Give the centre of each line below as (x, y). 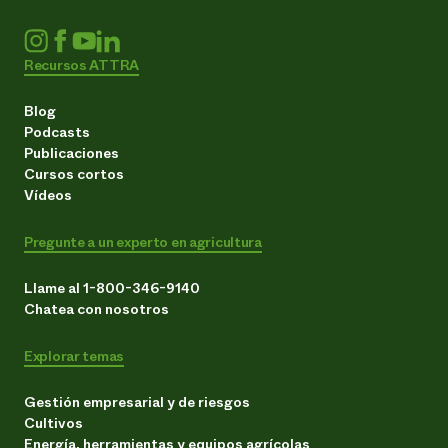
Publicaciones (71, 152)
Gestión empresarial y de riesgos (137, 401)
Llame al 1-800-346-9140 (112, 287)
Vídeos (48, 194)
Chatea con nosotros (96, 308)
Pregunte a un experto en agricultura (143, 241)
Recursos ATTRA (82, 64)
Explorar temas (74, 355)
